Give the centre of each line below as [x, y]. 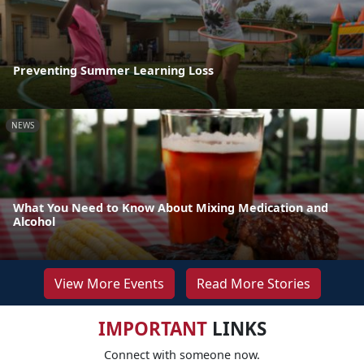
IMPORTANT [152, 328]
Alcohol [34, 221]
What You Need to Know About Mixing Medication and [171, 207]
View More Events [109, 283]
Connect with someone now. [182, 354]
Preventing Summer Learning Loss [113, 70]
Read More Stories [253, 283]
